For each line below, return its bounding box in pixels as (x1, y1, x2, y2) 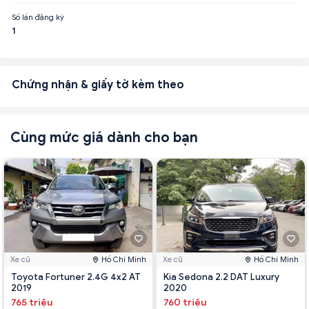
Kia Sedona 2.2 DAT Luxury (163, 271, 279, 283)
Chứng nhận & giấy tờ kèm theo (12, 77, 184, 92)
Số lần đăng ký (12, 12, 64, 22)
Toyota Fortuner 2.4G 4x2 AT (11, 271, 141, 283)
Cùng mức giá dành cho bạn (10, 128, 198, 146)
